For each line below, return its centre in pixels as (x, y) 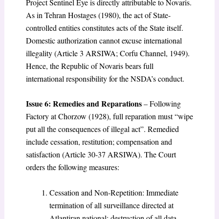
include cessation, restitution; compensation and (99, 142)
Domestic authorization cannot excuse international (104, 40)
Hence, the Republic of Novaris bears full (89, 66)
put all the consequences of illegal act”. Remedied (102, 129)
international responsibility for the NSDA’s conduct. (105, 78)
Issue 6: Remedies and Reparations (84, 104)
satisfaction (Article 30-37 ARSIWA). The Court (101, 154)
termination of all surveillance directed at (111, 205)
